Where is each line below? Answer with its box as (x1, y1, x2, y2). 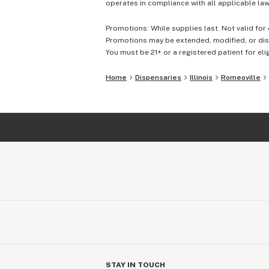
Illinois (190, 73, 213, 82)
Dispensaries (135, 73, 181, 82)
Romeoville (221, 73, 261, 82)
